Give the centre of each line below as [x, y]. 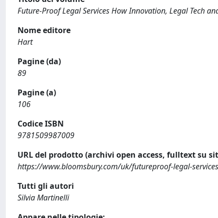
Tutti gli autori [46, 186]
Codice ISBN [41, 123]
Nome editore [44, 30]
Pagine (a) [37, 92]
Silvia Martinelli [43, 197]
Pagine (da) [39, 61]
